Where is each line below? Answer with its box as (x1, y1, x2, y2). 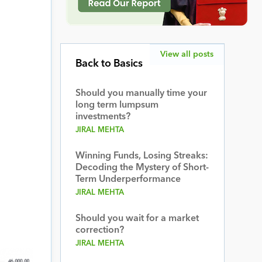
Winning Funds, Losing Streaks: (75, 151, 208, 161)
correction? (75, 226, 124, 235)
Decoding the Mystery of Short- (75, 163, 209, 173)
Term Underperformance (75, 175, 181, 184)
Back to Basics (75, 58, 143, 69)
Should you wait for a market (75, 214, 199, 223)
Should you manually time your (75, 89, 207, 98)
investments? (75, 112, 130, 122)
